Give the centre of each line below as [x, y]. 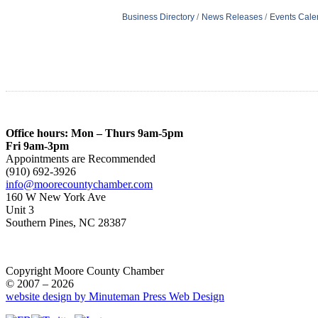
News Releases [232, 17]
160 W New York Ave [56, 197]
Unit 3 [20, 209]
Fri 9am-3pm [37, 146]
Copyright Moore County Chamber [85, 270]
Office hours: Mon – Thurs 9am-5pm [94, 133]
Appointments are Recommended [81, 158]
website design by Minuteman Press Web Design [115, 296]
